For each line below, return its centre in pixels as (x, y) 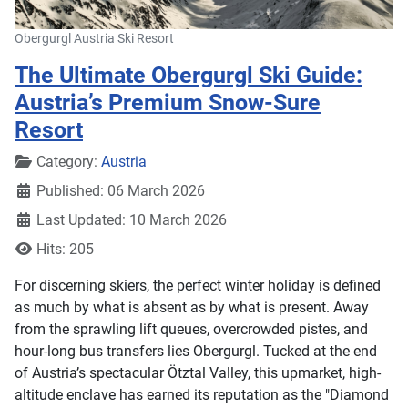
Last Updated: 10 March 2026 (132, 220)
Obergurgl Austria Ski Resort (94, 39)
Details (36, 161)
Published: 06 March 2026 (121, 191)
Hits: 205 (65, 250)
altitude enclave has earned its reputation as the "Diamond (202, 395)
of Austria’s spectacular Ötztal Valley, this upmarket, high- (198, 373)
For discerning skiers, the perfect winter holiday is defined (198, 286)
